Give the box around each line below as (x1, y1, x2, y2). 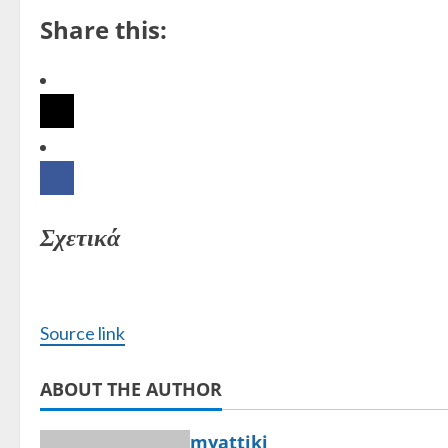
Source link (40, 321, 125, 344)
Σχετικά (40, 219, 120, 253)
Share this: (40, 12, 167, 46)
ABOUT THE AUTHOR (40, 376, 222, 401)
